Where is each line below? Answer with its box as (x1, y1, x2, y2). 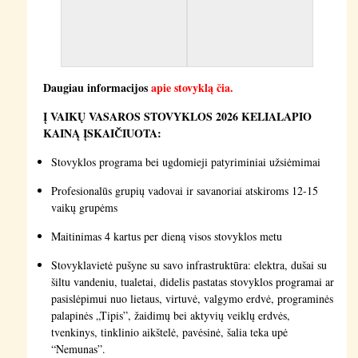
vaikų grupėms (50, 199, 117, 215)
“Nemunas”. (50, 340, 105, 356)
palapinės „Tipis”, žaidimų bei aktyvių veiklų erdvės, (50, 307, 290, 323)
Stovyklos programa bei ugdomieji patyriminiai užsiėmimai (50, 153, 320, 169)
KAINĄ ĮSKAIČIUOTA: (42, 124, 161, 141)
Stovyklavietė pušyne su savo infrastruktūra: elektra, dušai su (50, 257, 327, 272)
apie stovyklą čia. (150, 78, 233, 96)
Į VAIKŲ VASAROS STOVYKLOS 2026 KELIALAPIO (42, 107, 312, 125)
